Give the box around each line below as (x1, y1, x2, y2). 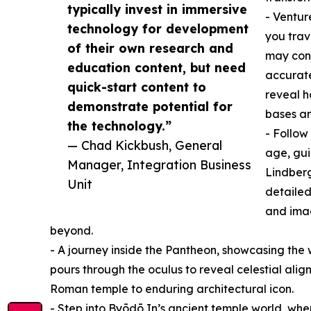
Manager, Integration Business (67, 156, 251, 172)
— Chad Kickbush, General (67, 137, 222, 153)
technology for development (67, 20, 249, 36)
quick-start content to (67, 78, 206, 94)
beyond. (50, 223, 93, 237)
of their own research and (67, 40, 233, 56)
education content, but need (67, 59, 246, 75)
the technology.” (67, 117, 171, 133)
